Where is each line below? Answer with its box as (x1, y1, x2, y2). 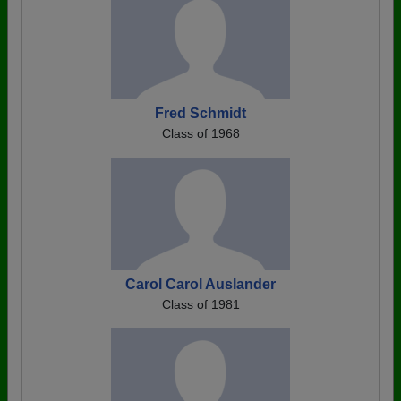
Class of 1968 (161, 126, 240, 141)
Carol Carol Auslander (125, 277, 276, 292)
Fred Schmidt (155, 106, 246, 121)
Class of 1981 (161, 297, 240, 311)
